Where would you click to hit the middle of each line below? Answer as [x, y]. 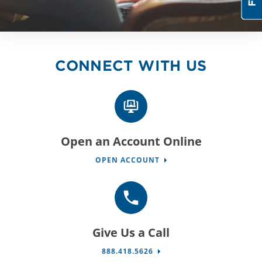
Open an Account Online [131, 141]
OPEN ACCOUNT [127, 160]
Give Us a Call [131, 232]
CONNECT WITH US [131, 65]
